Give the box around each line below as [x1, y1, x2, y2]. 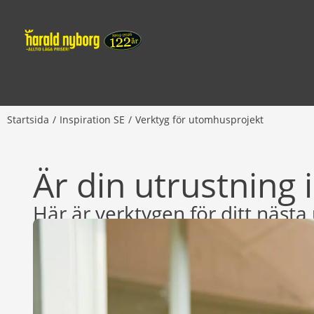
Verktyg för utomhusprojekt [135, 113, 264, 126]
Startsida [7, 113, 49, 126]
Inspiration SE [60, 113, 125, 126]
